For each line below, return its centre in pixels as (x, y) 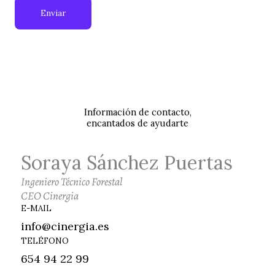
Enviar (53, 13)
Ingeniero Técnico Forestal (72, 182)
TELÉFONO (45, 241)
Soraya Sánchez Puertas (127, 163)
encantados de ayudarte (137, 123)
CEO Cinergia (50, 196)
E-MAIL (36, 209)
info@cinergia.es (65, 227)
